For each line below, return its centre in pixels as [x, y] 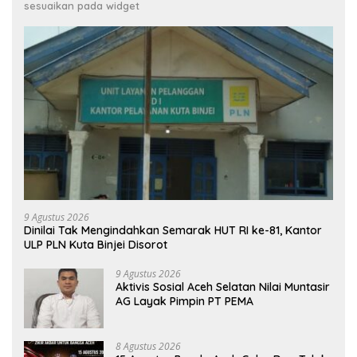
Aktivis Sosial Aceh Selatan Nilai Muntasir [223, 287]
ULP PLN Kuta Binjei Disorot [96, 245]
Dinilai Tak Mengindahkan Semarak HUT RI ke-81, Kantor [173, 231]
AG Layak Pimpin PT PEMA [184, 302]
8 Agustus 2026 [148, 347]
